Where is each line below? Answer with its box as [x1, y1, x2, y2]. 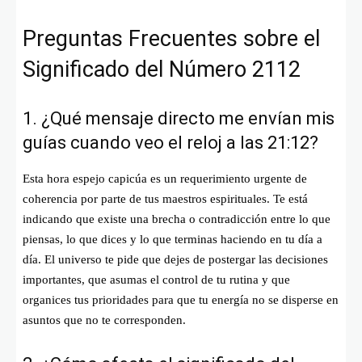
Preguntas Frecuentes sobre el [23, 25, 320, 52]
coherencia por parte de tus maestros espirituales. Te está [23, 192, 308, 205]
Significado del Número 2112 [23, 56, 301, 82]
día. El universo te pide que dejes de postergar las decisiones [23, 252, 328, 266]
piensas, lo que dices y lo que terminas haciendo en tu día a [23, 232, 322, 246]
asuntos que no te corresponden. [23, 313, 186, 326]
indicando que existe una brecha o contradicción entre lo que [23, 212, 330, 225]
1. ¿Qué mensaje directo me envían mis [23, 107, 335, 128]
